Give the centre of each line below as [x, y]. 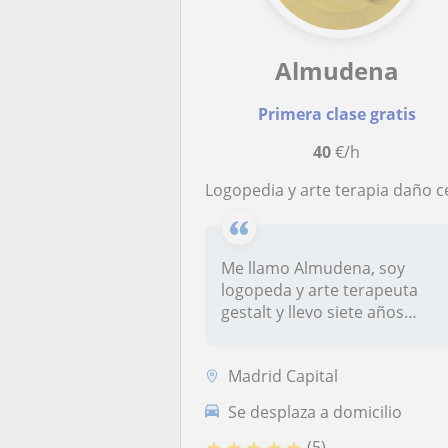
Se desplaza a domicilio [315, 411]
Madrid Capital [283, 375]
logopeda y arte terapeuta [320, 290]
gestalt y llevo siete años [313, 312]
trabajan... [259, 334]
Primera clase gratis [336, 114]
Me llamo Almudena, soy [313, 268]
